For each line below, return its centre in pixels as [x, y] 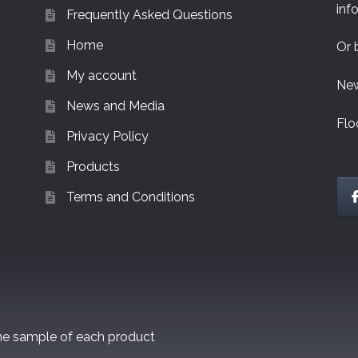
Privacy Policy [107, 136]
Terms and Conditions [130, 197]
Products [93, 166]
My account [101, 75]
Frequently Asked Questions [149, 14]
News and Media [115, 105]
